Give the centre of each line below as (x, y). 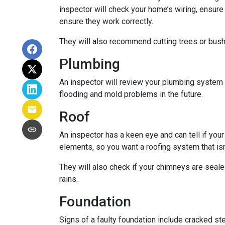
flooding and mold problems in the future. (131, 94)
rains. (70, 179)
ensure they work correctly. (106, 21)
